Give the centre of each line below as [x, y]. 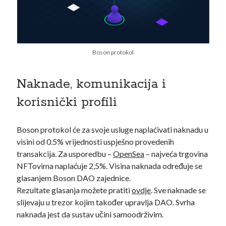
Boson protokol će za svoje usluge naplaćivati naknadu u [113, 129]
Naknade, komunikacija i [92, 84]
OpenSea [129, 154]
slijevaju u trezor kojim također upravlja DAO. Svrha [106, 202]
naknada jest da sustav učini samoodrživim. [91, 214]
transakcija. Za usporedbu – [65, 154]
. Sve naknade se [179, 190]
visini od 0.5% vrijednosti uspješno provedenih [96, 142]
